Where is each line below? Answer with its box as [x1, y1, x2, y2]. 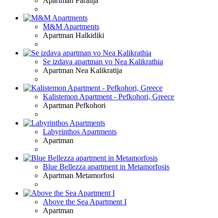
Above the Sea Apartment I [43, 197, 127, 206]
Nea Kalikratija [75, 66, 122, 74]
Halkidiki [75, 31, 104, 39]
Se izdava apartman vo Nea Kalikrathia [43, 57, 163, 66]
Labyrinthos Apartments [43, 127, 117, 136]
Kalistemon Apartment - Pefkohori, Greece [43, 92, 174, 101]
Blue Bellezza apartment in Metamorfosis [43, 162, 169, 171]
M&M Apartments [43, 22, 99, 31]
